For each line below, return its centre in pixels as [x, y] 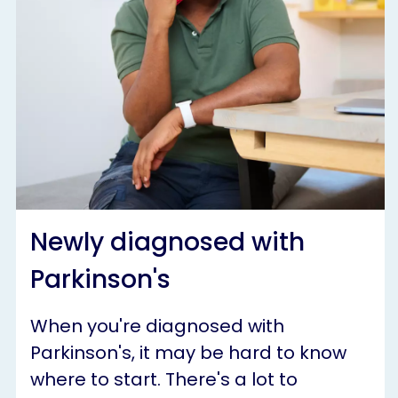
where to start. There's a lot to [164, 380]
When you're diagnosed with [157, 326]
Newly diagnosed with [167, 243]
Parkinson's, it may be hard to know [188, 353]
